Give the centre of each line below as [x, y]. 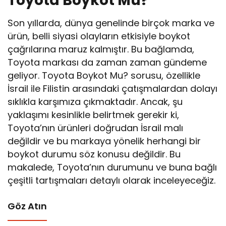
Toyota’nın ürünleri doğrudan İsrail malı [96, 128]
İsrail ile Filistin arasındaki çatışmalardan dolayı [113, 88]
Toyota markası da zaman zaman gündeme [107, 62]
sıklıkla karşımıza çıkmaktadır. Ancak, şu [95, 101]
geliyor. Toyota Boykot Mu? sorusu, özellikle [104, 75]
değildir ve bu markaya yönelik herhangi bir [104, 141]
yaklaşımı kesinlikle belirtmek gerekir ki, [94, 115]
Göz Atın [27, 206]
